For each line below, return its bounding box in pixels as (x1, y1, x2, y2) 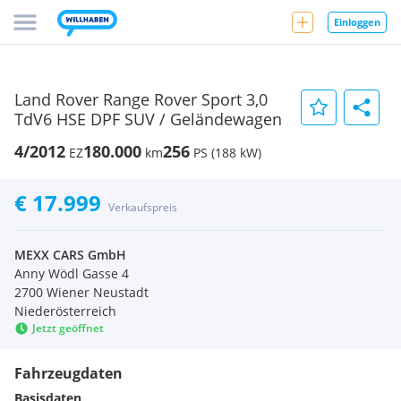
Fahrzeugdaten (14, 363, 123, 383)
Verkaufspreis (108, 200, 177, 215)
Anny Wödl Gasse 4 (14, 265, 129, 282)
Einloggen (334, 14, 380, 29)
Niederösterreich (14, 303, 116, 320)
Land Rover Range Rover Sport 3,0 (14, 89, 268, 110)
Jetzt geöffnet (32, 320, 104, 336)
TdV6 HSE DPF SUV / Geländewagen (14, 108, 282, 130)
